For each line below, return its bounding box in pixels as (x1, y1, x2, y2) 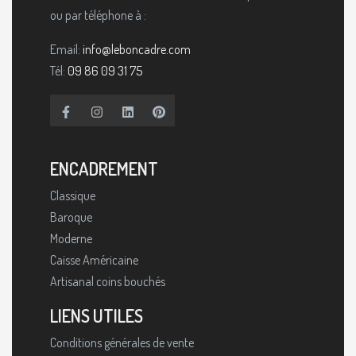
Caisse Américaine (50, 251, 138, 268)
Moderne (50, 230, 92, 246)
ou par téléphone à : (50, 6, 146, 23)
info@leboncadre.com (83, 41, 191, 57)
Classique (50, 187, 95, 203)
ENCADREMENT (50, 157, 158, 180)
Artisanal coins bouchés (50, 273, 165, 289)
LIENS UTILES (50, 304, 143, 327)
